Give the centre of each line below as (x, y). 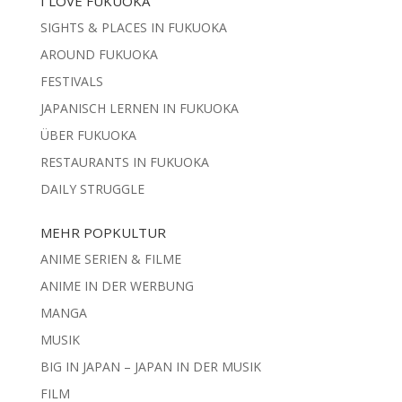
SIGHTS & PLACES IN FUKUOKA (133, 27)
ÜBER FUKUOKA (88, 135)
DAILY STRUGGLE (92, 188)
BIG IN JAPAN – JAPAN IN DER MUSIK (150, 366)
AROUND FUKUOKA (99, 54)
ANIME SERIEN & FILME (110, 258)
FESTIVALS (71, 81)
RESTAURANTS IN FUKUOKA (124, 162)
